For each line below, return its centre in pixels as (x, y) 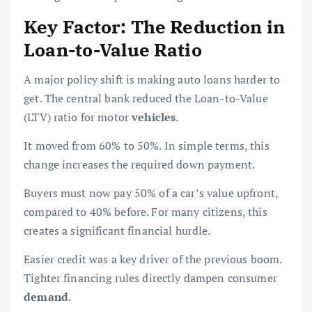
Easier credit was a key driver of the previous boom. (153, 259)
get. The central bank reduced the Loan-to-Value (146, 98)
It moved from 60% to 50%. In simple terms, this (147, 145)
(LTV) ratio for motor (78, 117)
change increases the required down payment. (140, 164)
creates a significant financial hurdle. (117, 230)
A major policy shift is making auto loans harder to (152, 79)
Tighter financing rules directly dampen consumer (150, 278)
